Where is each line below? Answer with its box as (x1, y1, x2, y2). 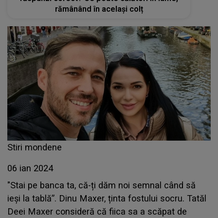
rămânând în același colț (54, 4, 143, 14)
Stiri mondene (7, 142, 62, 152)
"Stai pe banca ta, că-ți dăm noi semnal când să (7, 180, 196, 190)
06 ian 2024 (7, 163, 53, 173)
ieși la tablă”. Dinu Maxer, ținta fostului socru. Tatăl (7, 193, 206, 203)
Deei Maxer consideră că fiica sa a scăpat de (7, 206, 187, 217)
